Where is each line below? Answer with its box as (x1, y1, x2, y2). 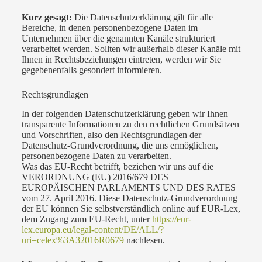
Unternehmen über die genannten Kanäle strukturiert (21, 33, 215, 43)
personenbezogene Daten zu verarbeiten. (21, 150, 171, 161)
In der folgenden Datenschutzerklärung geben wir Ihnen (21, 108, 228, 119)
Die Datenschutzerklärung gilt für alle (71, 12, 213, 22)
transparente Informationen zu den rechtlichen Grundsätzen (21, 119, 239, 129)
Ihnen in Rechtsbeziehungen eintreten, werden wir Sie (21, 54, 221, 64)
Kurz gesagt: (21, 12, 72, 22)
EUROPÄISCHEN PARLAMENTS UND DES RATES (21, 182, 236, 192)
